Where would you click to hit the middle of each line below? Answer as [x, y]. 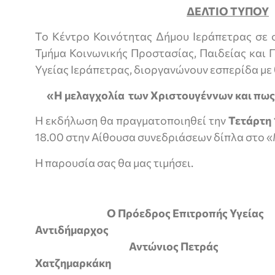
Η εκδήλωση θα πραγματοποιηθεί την [132, 121]
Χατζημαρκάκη [73, 263]
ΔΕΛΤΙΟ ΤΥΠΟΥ [228, 11]
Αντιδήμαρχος [72, 230]
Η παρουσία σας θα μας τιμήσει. [114, 162]
